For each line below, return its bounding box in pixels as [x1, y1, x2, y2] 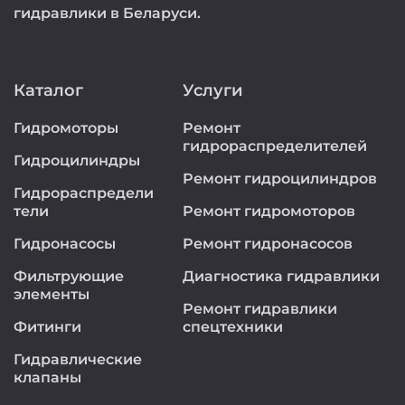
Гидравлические [14, 351, 142, 368]
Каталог [14, 80, 83, 100]
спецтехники [182, 318, 283, 335]
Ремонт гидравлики [182, 300, 337, 317]
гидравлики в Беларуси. [14, 5, 201, 22]
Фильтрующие [14, 268, 124, 285]
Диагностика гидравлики [182, 268, 380, 285]
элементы [14, 286, 89, 303]
